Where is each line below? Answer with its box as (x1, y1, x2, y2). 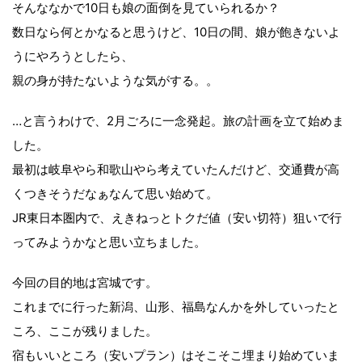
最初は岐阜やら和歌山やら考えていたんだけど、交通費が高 (12, 161, 339, 177)
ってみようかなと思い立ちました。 (12, 234, 206, 250)
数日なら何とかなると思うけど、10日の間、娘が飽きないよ (12, 23, 340, 40)
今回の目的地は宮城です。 (12, 274, 158, 290)
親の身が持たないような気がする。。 (12, 72, 218, 88)
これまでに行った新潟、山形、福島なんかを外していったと (12, 298, 339, 314)
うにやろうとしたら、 (12, 48, 133, 64)
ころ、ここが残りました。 (12, 322, 158, 339)
